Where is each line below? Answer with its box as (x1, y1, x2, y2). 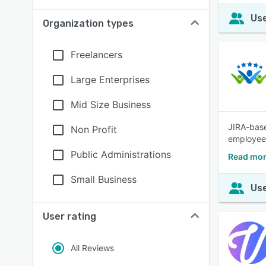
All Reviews (71, 243, 114, 253)
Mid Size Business (71, 99, 151, 110)
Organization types (43, 18, 134, 29)
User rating (43, 211, 96, 222)
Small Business (71, 173, 137, 185)
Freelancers (71, 49, 122, 61)
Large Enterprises (71, 74, 150, 85)
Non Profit (71, 123, 117, 135)
